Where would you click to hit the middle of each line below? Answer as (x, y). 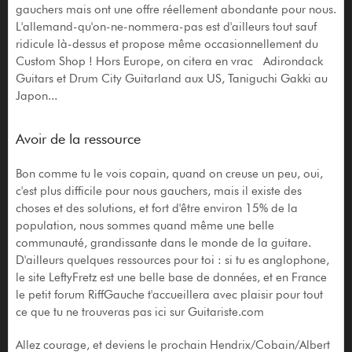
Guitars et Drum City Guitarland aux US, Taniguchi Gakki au (171, 79)
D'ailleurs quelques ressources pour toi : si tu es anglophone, (172, 260)
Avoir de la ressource (78, 139)
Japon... (36, 96)
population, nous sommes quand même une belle (145, 226)
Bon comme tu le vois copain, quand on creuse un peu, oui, (169, 174)
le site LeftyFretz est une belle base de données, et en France (171, 278)
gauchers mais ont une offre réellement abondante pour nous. (176, 10)
